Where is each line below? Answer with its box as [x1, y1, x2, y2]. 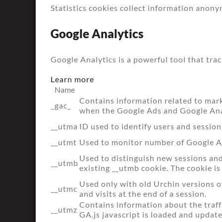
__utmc [51, 184, 77, 193]
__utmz [51, 205, 77, 214]
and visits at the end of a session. [79, 189, 207, 198]
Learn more [51, 74, 94, 84]
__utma [51, 121, 78, 131]
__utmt [51, 137, 77, 147]
